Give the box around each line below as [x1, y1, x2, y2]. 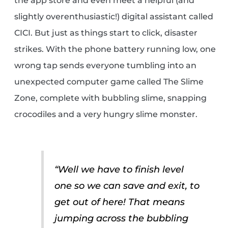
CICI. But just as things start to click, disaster [14, 28, 198, 38]
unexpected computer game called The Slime [14, 77, 204, 87]
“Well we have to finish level [54, 163, 184, 175]
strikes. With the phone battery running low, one [14, 44, 216, 54]
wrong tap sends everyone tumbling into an [14, 61, 197, 71]
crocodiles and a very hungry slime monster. [14, 109, 198, 120]
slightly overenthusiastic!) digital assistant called [14, 12, 214, 22]
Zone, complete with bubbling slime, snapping [14, 93, 207, 103]
